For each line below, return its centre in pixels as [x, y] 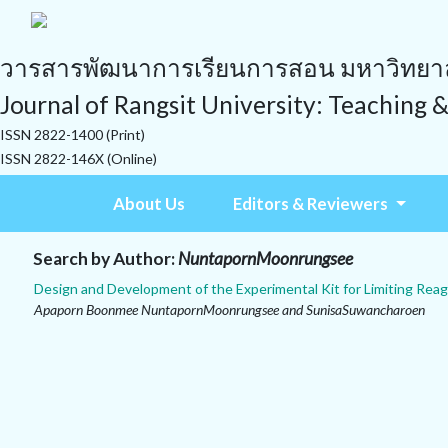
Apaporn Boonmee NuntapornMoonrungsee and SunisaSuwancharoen [229, 309]
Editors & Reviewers [312, 203]
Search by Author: [105, 258]
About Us [149, 203]
